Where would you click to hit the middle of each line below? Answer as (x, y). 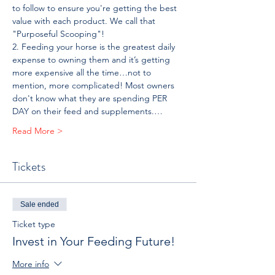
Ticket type (34, 224)
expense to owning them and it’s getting (92, 59)
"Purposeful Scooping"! (58, 33)
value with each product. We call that (85, 21)
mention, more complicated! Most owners (95, 85)
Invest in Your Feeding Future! (94, 241)
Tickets (29, 166)
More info (31, 264)
